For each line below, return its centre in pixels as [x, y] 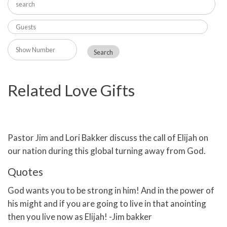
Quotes [25, 172]
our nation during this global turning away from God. [107, 151]
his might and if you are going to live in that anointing [107, 204]
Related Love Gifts [71, 90]
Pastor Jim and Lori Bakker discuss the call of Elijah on [108, 138]
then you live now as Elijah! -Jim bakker [80, 217]
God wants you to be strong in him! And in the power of [111, 191]
